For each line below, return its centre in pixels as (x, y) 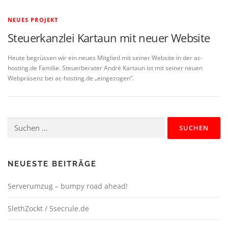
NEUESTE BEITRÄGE (52, 164)
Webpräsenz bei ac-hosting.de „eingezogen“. (71, 78)
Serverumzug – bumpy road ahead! (68, 186)
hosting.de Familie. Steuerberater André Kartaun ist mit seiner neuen (105, 68)
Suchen (18, 122)
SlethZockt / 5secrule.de (48, 209)
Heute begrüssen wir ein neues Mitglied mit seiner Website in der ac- (105, 58)
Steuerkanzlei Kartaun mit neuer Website (109, 38)
